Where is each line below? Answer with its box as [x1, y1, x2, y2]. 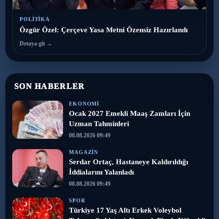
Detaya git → [20, 40, 52, 47]
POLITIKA [20, 16, 50, 22]
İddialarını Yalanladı [69, 168, 134, 176]
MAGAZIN [69, 149, 99, 155]
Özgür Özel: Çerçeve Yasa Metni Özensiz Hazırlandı [20, 25, 188, 34]
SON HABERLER [14, 82, 85, 90]
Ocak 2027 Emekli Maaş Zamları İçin [69, 109, 190, 117]
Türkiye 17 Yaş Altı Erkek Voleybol [69, 206, 181, 214]
